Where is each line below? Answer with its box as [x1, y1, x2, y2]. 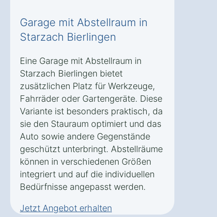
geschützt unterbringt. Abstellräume [20, 143, 163, 154]
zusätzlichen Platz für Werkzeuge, [20, 80, 155, 91]
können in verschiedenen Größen [20, 156, 151, 167]
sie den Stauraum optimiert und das [20, 118, 161, 129]
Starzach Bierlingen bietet [20, 68, 123, 78]
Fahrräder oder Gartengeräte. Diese [20, 93, 162, 104]
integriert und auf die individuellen [20, 169, 155, 179]
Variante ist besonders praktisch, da [20, 106, 163, 116]
